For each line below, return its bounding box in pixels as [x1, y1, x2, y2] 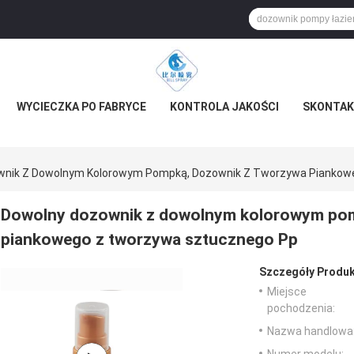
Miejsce [267, 285, 307, 299]
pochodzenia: [267, 302, 335, 315]
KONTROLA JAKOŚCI [170, 100, 279, 113]
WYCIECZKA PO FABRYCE [17, 100, 146, 113]
